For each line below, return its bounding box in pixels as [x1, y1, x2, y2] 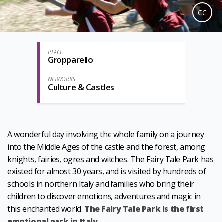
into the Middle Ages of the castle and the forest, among [7, 141, 206, 152]
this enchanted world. [7, 203, 84, 214]
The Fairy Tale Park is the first [84, 203, 204, 214]
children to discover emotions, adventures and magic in [7, 191, 201, 202]
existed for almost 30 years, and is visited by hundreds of [7, 166, 206, 177]
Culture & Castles [48, 81, 115, 93]
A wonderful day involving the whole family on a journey [7, 129, 204, 140]
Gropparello [48, 54, 93, 65]
